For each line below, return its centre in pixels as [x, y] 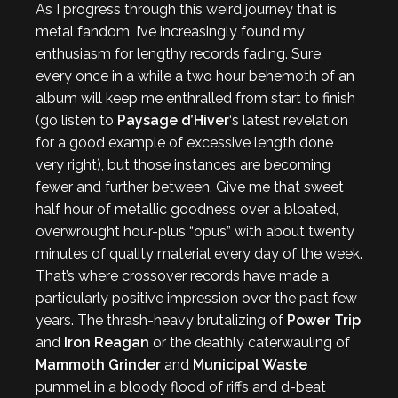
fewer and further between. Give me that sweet [190, 187]
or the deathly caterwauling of [250, 342]
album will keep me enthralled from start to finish [195, 98]
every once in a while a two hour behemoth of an [195, 76]
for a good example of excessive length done [184, 143]
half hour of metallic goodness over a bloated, [187, 209]
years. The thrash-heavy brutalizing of [161, 320]
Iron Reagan [107, 342]
